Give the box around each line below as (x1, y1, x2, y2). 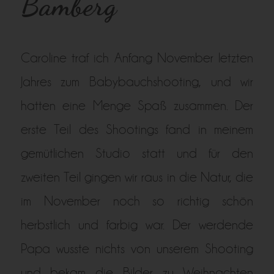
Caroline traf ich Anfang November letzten (20, 50, 254, 65)
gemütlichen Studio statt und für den (20, 146, 254, 161)
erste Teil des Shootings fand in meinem (20, 122, 254, 137)
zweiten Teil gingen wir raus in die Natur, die (20, 169, 254, 185)
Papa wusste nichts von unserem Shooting (20, 241, 254, 256)
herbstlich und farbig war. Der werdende (20, 217, 254, 232)
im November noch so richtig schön (20, 193, 254, 209)
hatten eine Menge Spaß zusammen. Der (20, 98, 254, 113)
